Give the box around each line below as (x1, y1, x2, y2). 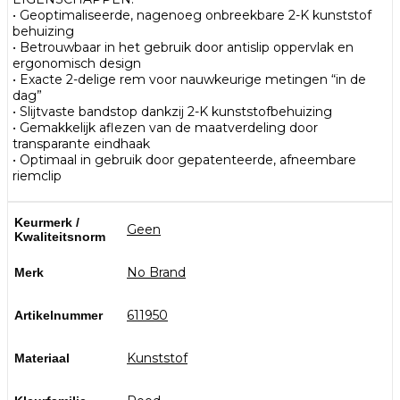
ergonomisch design (12, 54, 141, 71)
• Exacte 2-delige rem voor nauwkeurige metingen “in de (12, 71, 366, 87)
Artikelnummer (14, 307, 103, 322)
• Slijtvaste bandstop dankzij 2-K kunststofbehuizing (12, 103, 332, 120)
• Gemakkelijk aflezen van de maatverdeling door (12, 119, 318, 136)
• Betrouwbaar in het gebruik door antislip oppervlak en (12, 38, 354, 55)
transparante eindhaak (12, 135, 150, 152)
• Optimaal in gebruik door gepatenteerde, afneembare (12, 151, 356, 168)
